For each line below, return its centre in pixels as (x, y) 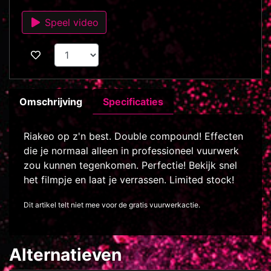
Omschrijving (51, 102)
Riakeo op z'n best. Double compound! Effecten (133, 136)
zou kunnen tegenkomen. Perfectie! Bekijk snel (130, 165)
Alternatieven (65, 255)
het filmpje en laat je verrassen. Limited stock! (129, 180)
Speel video (70, 23)
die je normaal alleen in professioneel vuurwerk (131, 151)
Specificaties (133, 102)
